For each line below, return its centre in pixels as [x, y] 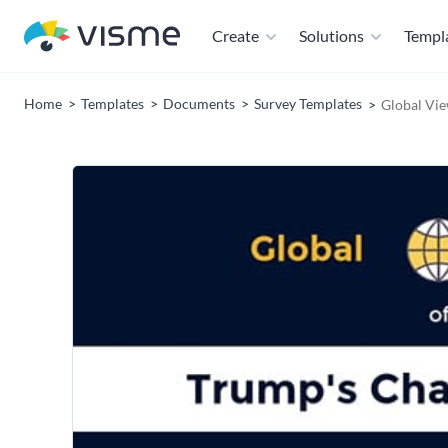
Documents [199, 103]
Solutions [331, 35]
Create [235, 35]
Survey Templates [308, 103]
